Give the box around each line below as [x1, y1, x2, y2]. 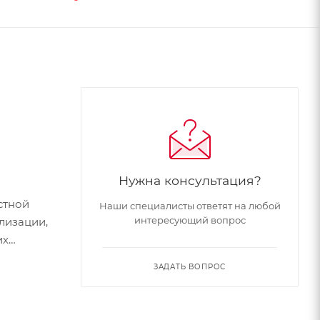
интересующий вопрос [134, 214, 246, 226]
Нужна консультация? [118, 172, 261, 188]
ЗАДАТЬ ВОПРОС [153, 261, 226, 271]
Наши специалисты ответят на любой [99, 199, 281, 211]
